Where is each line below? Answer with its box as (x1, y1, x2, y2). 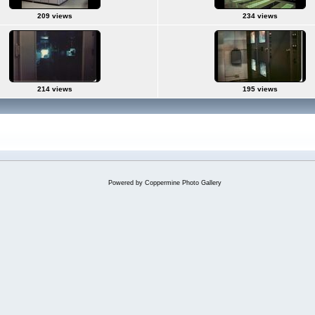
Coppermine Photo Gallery (144, 179, 221, 186)
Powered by (108, 179, 145, 186)
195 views (243, 85, 278, 93)
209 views (37, 12, 72, 20)
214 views (37, 85, 72, 93)
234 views (243, 12, 278, 20)
